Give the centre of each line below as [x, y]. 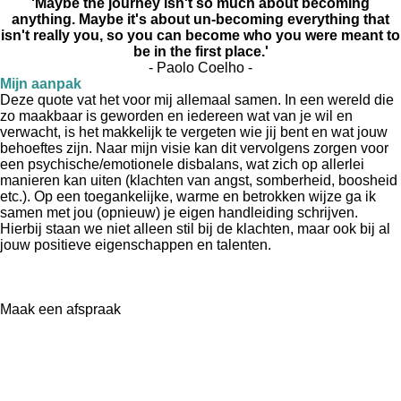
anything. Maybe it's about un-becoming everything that [200, 19]
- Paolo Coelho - [200, 67]
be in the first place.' [200, 51]
